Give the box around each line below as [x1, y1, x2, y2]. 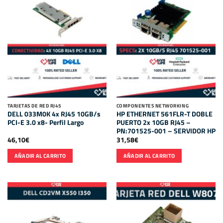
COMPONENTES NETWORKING [116, 102, 189, 110]
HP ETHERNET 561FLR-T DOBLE [116, 109, 213, 119]
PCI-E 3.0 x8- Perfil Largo [7, 117, 84, 128]
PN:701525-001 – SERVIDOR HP [116, 126, 216, 136]
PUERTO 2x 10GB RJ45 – [116, 117, 191, 128]
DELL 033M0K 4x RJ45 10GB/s [7, 109, 101, 119]
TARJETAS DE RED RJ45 [7, 102, 62, 110]
